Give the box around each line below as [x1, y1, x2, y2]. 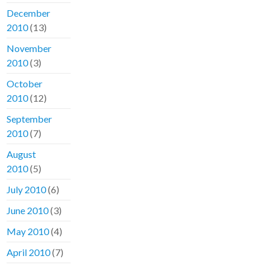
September [7, 113, 53, 125]
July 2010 [7, 184, 47, 196]
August [7, 148, 36, 160]
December [7, 7, 51, 19]
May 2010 [7, 226, 50, 237]
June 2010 [7, 205, 49, 217]
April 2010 [7, 246, 51, 258]
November [7, 42, 52, 54]
